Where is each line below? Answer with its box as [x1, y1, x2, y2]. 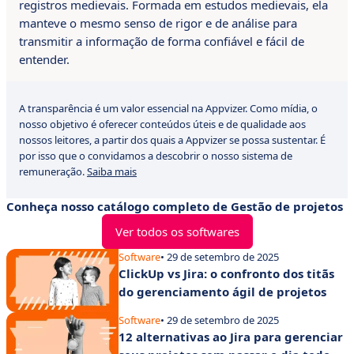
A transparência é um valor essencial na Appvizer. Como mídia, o [19, 101, 318, 115]
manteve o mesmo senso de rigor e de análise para [19, 15, 297, 31]
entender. [19, 51, 70, 67]
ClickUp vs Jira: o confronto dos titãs [119, 265, 334, 281]
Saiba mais [87, 164, 137, 179]
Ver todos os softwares [115, 224, 239, 239]
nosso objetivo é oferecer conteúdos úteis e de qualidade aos [19, 117, 306, 131]
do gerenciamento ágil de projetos [119, 284, 326, 299]
